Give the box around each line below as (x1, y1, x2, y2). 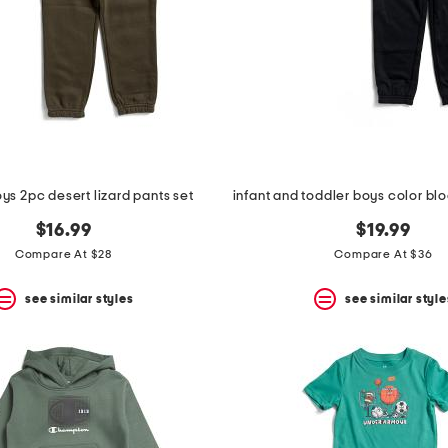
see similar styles (25, 292, 134, 305)
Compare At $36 (334, 248, 433, 261)
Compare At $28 (14, 248, 113, 261)
